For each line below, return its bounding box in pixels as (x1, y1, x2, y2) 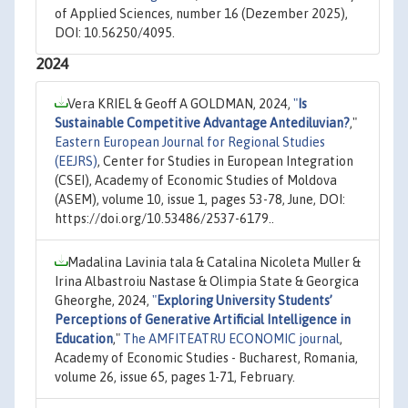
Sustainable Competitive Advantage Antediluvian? (55, 116, 350, 130)
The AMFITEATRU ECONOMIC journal (123, 331, 340, 346)
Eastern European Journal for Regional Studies (55, 135, 325, 149)
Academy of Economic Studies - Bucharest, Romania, (55, 351, 358, 365)
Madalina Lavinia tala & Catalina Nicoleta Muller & (67, 255, 361, 270)
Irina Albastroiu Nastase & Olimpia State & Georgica (55, 274, 359, 289)
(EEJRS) (55, 154, 97, 168)
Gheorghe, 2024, (55, 293, 152, 308)
